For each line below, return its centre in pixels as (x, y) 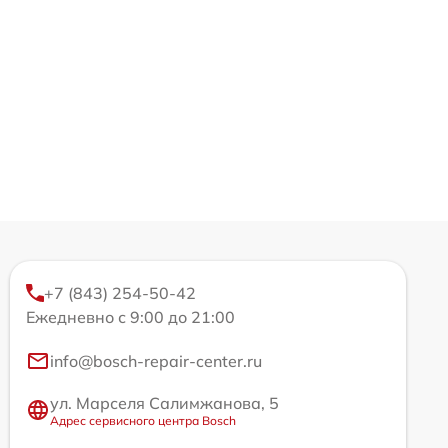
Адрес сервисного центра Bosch (143, 420)
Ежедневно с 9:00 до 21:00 (130, 316)
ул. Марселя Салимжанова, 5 (164, 402)
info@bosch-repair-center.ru (156, 360)
